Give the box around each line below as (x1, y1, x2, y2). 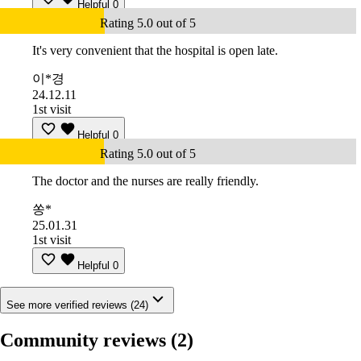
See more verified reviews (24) (6, 299, 148, 312)
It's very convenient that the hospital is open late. (32, 44, 278, 58)
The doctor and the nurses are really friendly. (32, 174, 259, 189)
